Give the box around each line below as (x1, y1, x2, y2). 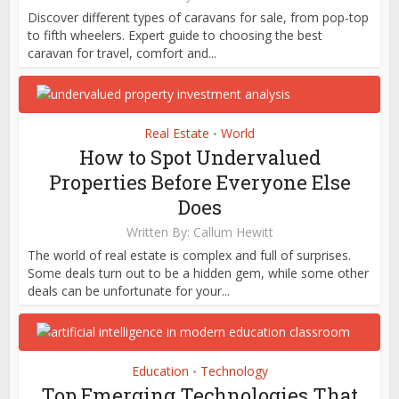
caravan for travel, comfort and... (28, 44, 217, 61)
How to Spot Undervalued (78, 143, 321, 170)
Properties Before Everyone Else (48, 168, 351, 195)
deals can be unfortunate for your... (28, 281, 231, 299)
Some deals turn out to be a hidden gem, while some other (28, 264, 370, 281)
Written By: (126, 223, 193, 240)
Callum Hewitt (192, 223, 273, 240)
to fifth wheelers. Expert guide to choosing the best (28, 26, 323, 44)
